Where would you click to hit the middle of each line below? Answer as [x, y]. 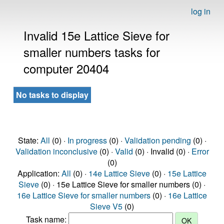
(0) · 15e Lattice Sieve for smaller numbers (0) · [122, 184]
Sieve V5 [106, 206]
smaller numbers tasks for [92, 52]
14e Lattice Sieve [119, 173]
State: [29, 140]
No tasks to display [52, 95]
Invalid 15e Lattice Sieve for [96, 35]
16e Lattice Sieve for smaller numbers [84, 195]
